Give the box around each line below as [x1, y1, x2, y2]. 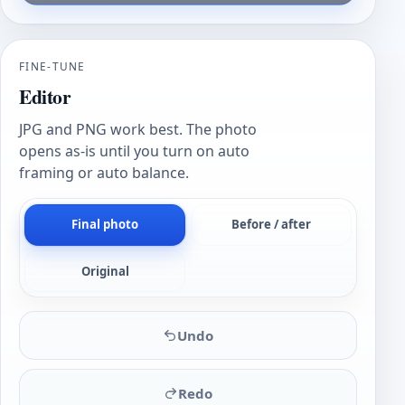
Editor [19, 82, 71, 111]
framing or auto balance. [19, 163, 189, 184]
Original [80, 262, 129, 279]
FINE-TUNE [19, 58, 86, 73]
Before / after [231, 216, 311, 233]
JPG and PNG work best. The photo [19, 119, 257, 140]
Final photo [71, 216, 139, 233]
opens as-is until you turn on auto [19, 141, 250, 162]
